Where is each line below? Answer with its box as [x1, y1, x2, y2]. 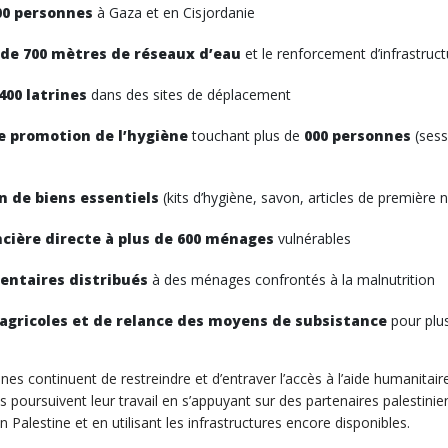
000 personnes [304, 126, 411, 145]
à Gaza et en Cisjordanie [93, 3, 255, 22]
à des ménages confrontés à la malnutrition [148, 270, 435, 289]
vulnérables [274, 229, 351, 248]
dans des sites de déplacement [87, 85, 291, 104]
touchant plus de [188, 126, 304, 145]
